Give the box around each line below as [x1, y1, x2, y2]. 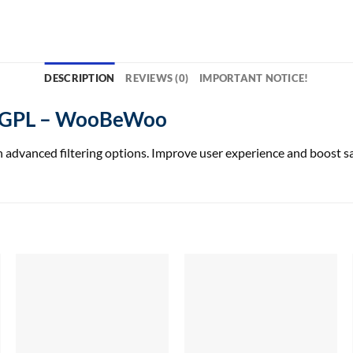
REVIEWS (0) [125, 72, 189, 85]
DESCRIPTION [44, 72, 115, 85]
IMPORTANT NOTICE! [199, 72, 309, 85]
